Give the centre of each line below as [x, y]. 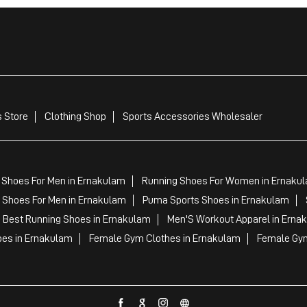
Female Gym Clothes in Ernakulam [164, 239]
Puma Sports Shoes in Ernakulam [216, 200]
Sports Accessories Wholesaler [192, 116]
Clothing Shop [75, 116]
